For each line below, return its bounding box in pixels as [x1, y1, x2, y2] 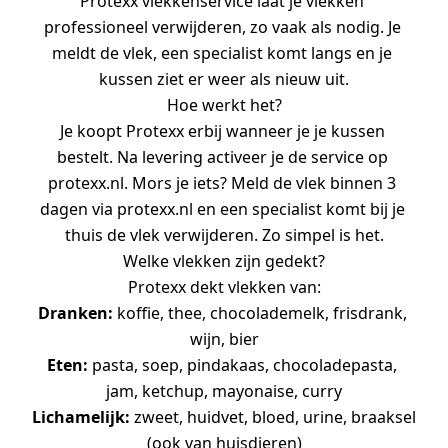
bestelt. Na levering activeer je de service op [56, 146, 388, 168]
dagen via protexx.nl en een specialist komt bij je [39, 198, 405, 220]
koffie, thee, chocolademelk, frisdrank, [116, 302, 407, 324]
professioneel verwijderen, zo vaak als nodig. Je [43, 16, 401, 38]
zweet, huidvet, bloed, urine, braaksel [134, 406, 416, 428]
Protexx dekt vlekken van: [127, 276, 321, 298]
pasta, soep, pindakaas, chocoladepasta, [92, 354, 397, 376]
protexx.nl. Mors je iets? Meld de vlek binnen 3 [48, 172, 396, 194]
